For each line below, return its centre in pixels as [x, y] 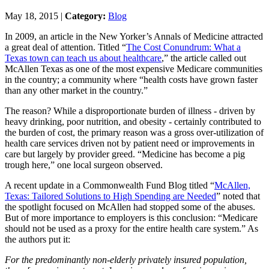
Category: [86, 16]
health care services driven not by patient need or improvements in [130, 143]
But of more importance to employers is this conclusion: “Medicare [131, 217]
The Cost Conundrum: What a [183, 47]
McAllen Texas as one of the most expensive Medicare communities [134, 68]
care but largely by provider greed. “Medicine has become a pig [125, 154]
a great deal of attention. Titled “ [65, 47]
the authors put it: [38, 239]
